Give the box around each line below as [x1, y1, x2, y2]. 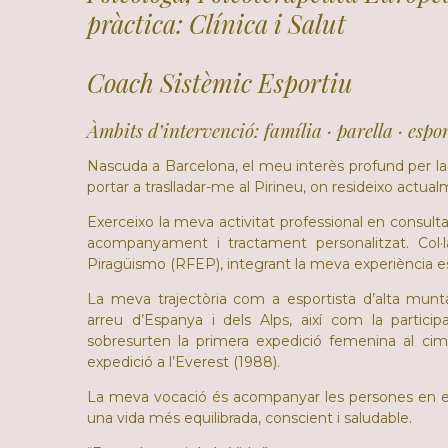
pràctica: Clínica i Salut [87, 6, 382, 41]
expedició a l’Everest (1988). [87, 353, 280, 372]
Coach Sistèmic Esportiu [87, 65, 353, 100]
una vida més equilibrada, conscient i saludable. [87, 409, 412, 428]
